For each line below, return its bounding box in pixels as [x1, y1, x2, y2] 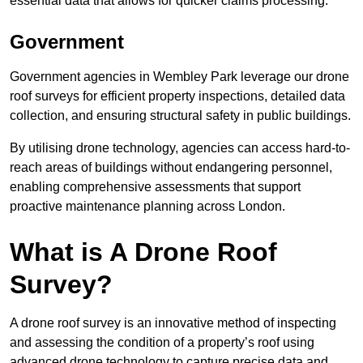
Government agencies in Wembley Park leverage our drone [10, 70, 349, 84]
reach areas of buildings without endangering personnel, [10, 160, 332, 175]
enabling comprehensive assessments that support [10, 180, 301, 194]
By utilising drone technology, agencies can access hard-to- [10, 141, 350, 156]
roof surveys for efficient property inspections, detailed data [10, 89, 345, 104]
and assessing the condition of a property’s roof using [10, 335, 314, 350]
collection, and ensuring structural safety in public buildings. [10, 109, 351, 123]
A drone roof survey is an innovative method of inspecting [10, 316, 336, 331]
